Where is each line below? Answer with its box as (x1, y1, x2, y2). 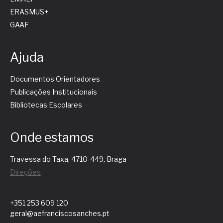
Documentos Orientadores (10, 75, 100, 84)
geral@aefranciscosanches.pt (10, 209, 110, 218)
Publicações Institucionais (10, 88, 97, 97)
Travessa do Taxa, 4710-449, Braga (10, 155, 126, 164)
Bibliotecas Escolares (10, 101, 82, 110)
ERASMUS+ (10, 7, 48, 16)
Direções (10, 168, 41, 177)
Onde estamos (10, 130, 94, 145)
